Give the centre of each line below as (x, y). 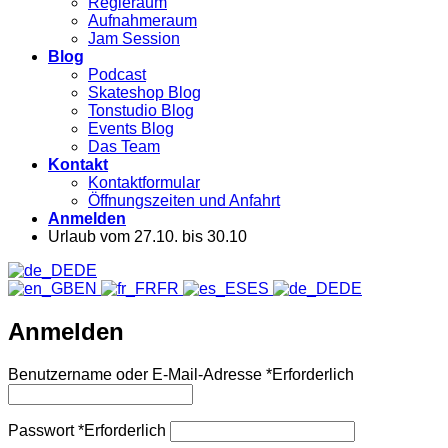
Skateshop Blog (144, 92)
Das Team (124, 146)
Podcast (117, 74)
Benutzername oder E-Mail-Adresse (137, 374)
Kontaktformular (144, 182)
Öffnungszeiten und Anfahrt (184, 200)
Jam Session (134, 38)
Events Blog (131, 128)
